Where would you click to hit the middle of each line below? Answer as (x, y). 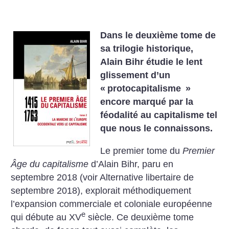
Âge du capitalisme (50, 164)
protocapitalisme (146, 88)
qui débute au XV (46, 217)
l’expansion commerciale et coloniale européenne (112, 204)
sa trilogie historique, (147, 49)
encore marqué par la (147, 102)
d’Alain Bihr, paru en (131, 164)
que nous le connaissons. (157, 128)
